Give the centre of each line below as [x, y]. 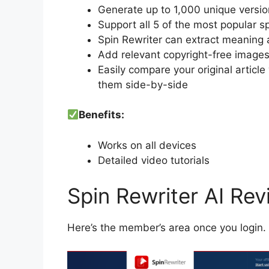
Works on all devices [147, 145]
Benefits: [102, 115]
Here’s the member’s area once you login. [167, 228]
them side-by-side [143, 84]
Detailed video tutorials [154, 160]
